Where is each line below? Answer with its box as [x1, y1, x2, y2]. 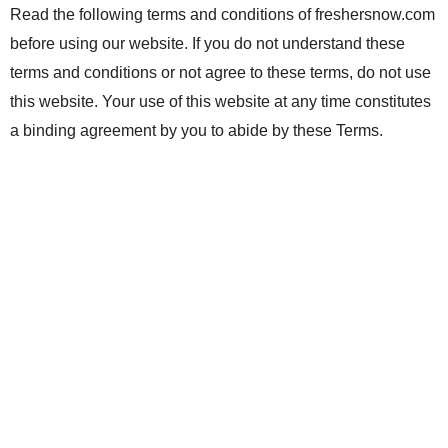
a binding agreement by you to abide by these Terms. [10, 122, 383, 139]
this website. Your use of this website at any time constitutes [10, 93, 431, 110]
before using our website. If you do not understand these [10, 35, 405, 52]
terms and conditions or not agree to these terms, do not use [10, 64, 431, 81]
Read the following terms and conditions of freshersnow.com [10, 6, 435, 23]
